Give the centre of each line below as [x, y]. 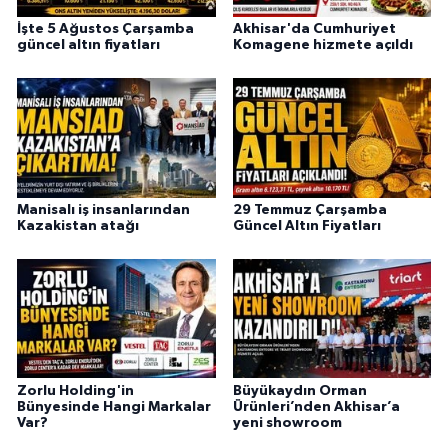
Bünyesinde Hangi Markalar [114, 406]
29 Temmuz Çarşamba [309, 209]
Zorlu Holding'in [75, 390]
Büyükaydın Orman [299, 390]
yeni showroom [287, 422]
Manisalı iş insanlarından [103, 209]
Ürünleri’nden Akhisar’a [316, 406]
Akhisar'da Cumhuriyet [314, 28]
